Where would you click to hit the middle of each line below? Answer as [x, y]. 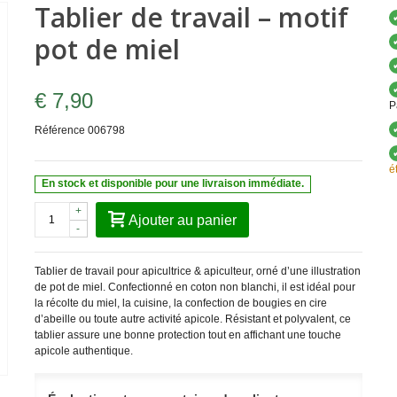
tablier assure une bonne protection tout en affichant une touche [187, 335]
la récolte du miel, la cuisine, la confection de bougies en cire [180, 303]
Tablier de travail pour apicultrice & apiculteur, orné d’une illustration [197, 271]
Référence [59, 130]
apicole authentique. [83, 350]
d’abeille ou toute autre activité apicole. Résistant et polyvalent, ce [192, 319]
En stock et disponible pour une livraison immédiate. [173, 184]
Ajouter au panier [182, 220]
